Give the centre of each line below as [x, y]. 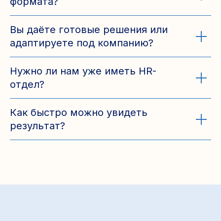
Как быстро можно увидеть [79, 113]
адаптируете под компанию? [82, 43]
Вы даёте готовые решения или [89, 30]
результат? [37, 126]
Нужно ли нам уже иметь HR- [83, 71]
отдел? [27, 85]
